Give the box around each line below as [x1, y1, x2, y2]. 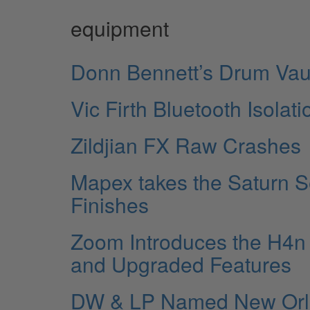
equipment [71, 12, 169, 43]
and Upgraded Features [71, 248, 291, 279]
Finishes [71, 189, 149, 219]
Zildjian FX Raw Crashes [71, 129, 301, 160]
